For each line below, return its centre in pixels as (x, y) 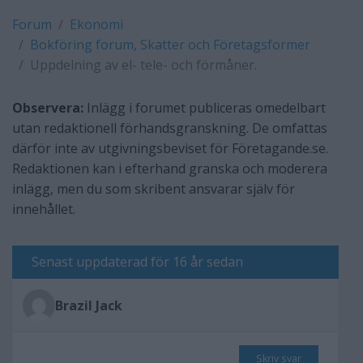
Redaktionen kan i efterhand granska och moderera (170, 169)
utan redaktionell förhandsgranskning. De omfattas (170, 128)
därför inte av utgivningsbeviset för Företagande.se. (170, 148)
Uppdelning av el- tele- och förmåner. (143, 65)
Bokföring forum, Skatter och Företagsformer (170, 45)
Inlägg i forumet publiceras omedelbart (205, 108)
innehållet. (44, 209)
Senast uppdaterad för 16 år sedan (137, 262)
